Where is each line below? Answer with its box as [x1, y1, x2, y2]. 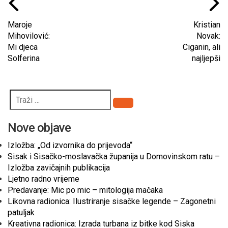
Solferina [8, 53, 40, 63]
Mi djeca [8, 42, 38, 52]
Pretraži [123, 102, 151, 112]
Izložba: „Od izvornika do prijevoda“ [8, 140, 132, 150]
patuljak [8, 208, 35, 217]
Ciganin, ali [183, 42, 220, 52]
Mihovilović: [8, 31, 50, 41]
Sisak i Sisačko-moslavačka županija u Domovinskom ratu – [8, 152, 220, 161]
